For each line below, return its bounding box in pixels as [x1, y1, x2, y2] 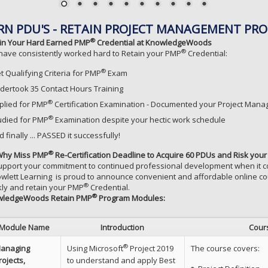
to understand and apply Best [66, 254, 175, 266]
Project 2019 [127, 242, 173, 254]
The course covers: [190, 242, 260, 254]
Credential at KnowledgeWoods [95, 36, 212, 48]
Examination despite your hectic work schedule [53, 114, 226, 125]
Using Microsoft [66, 242, 123, 254]
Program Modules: [97, 192, 165, 203]
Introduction [100, 221, 144, 233]
